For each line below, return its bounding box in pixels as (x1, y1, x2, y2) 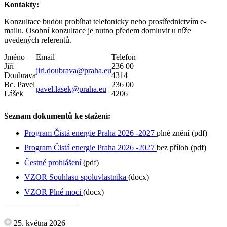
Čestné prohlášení (24, 158, 83, 167)
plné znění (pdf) (157, 129, 207, 138)
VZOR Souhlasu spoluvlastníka (24, 173, 128, 182)
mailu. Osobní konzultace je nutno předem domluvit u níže (4, 26, 191, 35)
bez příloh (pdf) (157, 143, 206, 153)
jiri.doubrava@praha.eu (36, 66, 111, 75)
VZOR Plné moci (24, 187, 83, 197)
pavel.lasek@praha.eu (36, 85, 106, 94)
